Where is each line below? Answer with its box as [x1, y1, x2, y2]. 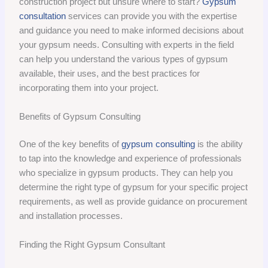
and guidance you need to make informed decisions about [19, 25, 244, 35]
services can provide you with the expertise [66, 10, 237, 21]
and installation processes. [19, 211, 123, 221]
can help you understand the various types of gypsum [19, 53, 229, 64]
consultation [19, 10, 66, 21]
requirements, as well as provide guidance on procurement [19, 196, 248, 206]
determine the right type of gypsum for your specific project [19, 182, 248, 192]
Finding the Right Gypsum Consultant [19, 239, 166, 249]
